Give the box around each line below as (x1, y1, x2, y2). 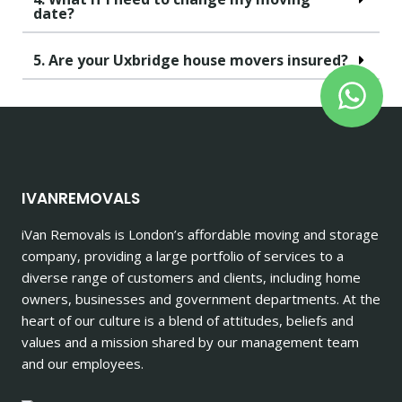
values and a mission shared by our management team (22, 332, 359, 351)
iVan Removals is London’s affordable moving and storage (22, 224, 379, 243)
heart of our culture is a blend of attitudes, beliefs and (22, 310, 354, 329)
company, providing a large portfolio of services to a (22, 246, 344, 265)
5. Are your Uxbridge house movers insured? (33, 49, 348, 70)
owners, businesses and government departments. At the (22, 289, 380, 308)
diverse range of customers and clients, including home (22, 267, 361, 286)
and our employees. (22, 354, 144, 372)
